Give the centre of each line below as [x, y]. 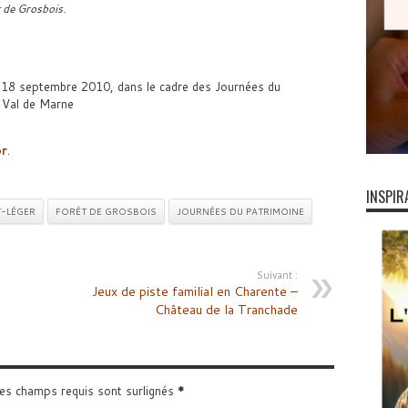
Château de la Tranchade [226, 310]
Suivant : [277, 275]
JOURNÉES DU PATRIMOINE [240, 211]
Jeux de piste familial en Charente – [194, 291]
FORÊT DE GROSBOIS [106, 211]
